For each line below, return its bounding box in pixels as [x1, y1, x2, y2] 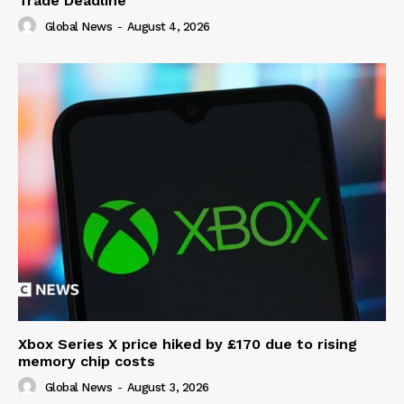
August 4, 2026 [126, 20, 210, 34]
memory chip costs [18, 352, 155, 370]
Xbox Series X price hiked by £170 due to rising [18, 335, 357, 353]
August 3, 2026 [126, 381, 209, 394]
